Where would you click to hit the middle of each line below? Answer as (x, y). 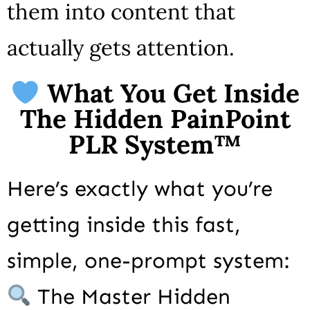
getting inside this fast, (124, 225)
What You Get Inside (170, 93)
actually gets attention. (121, 47)
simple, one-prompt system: (148, 261)
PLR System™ (155, 145)
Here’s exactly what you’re (140, 189)
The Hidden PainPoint (155, 119)
